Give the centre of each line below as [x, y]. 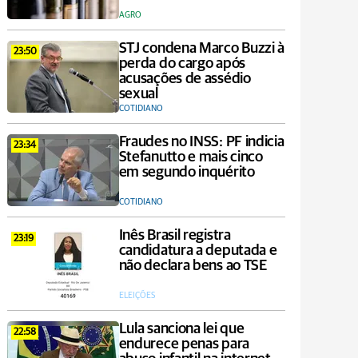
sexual [138, 94]
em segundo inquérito [187, 172]
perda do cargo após [182, 64]
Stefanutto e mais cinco [191, 157]
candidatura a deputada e [198, 251]
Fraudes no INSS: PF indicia [201, 142]
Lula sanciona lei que [181, 329]
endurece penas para [184, 344]
